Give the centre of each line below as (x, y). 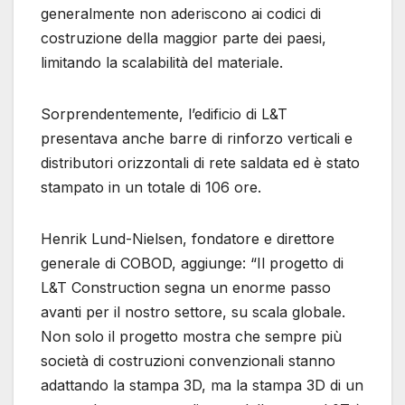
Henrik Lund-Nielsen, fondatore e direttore (188, 239)
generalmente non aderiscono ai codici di (181, 14)
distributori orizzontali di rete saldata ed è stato (200, 163)
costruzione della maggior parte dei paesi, (184, 38)
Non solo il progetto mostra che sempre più (191, 337)
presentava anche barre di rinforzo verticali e (197, 139)
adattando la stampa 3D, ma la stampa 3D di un (202, 386)
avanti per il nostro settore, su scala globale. (193, 312)
